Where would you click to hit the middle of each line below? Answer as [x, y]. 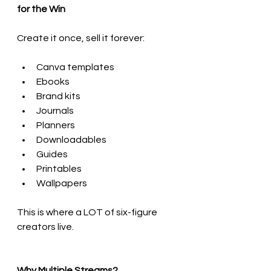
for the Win [41, 9]
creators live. [45, 227]
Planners [56, 125]
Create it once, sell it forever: [81, 38]
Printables [59, 168]
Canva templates [75, 67]
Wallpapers [62, 183]
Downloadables [71, 139]
